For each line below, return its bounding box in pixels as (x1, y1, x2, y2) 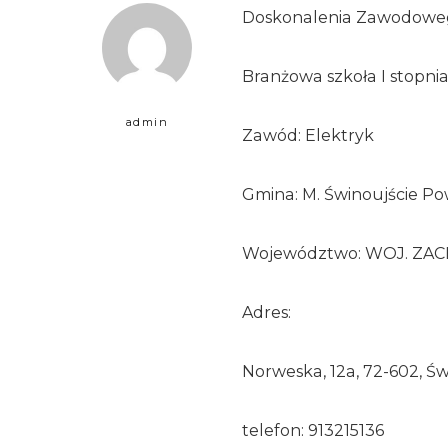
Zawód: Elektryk (242, 125, 374, 145)
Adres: (242, 302, 291, 322)
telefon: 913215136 (242, 420, 384, 440)
